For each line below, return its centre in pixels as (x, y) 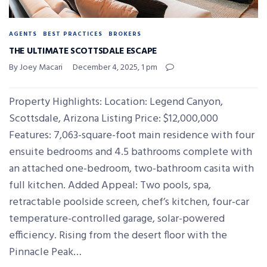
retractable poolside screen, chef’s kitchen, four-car (129, 203)
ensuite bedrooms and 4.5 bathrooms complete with (131, 153)
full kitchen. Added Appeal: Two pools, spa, (110, 186)
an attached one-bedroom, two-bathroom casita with (131, 169)
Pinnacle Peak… (45, 253)
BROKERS (125, 34)
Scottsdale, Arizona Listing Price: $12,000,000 (114, 119)
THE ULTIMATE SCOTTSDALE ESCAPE (83, 52)
